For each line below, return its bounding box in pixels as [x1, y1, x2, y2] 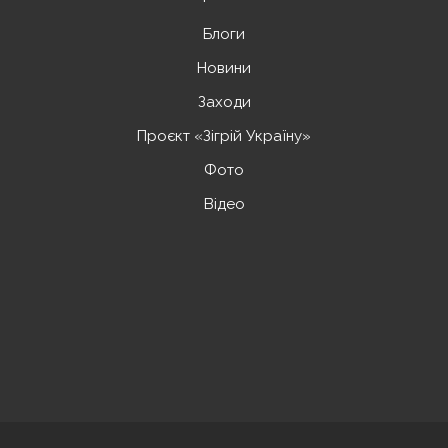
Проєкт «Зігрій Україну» [137, 127, 311, 145]
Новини [197, 59, 251, 77]
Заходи [197, 93, 251, 111]
